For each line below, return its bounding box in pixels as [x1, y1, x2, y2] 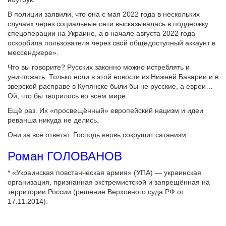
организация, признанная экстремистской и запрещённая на [8, 178, 210, 186]
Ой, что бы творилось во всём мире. [8, 91, 128, 100]
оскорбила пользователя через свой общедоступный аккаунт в [8, 38, 215, 47]
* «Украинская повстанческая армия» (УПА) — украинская [8, 168, 201, 177]
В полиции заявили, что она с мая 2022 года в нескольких [8, 10, 200, 18]
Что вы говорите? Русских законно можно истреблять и [8, 63, 190, 71]
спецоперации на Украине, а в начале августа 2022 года [8, 29, 195, 37]
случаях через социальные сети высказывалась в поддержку [8, 19, 208, 28]
